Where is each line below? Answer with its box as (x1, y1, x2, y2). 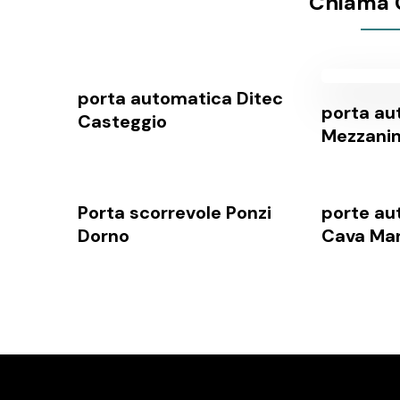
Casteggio (78, 110, 167, 134)
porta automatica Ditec (78, 87, 283, 111)
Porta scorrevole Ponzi (78, 201, 271, 225)
